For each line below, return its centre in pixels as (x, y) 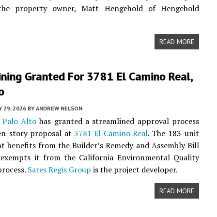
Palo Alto (19, 121)
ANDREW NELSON (59, 108)
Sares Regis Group (59, 170)
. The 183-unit (173, 133)
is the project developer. (134, 170)
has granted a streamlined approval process (118, 121)
